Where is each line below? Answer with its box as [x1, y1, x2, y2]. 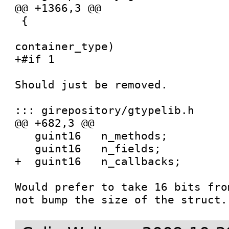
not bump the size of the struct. [15, 193, 228, 206]
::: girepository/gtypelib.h [15, 104, 195, 117]
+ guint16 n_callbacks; [15, 155, 181, 168]
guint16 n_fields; [15, 142, 35, 155]
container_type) [15, 40, 115, 53]
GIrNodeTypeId [15, 27, 22, 40]
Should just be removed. [15, 78, 168, 91]
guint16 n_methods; [15, 129, 35, 142]
